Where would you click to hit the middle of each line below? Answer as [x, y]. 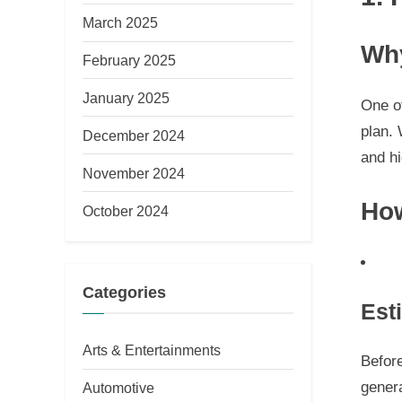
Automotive [118, 388]
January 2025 [126, 97]
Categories [124, 292]
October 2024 [126, 210]
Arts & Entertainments [152, 350]
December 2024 [134, 135]
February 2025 [129, 61]
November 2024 [134, 173]
